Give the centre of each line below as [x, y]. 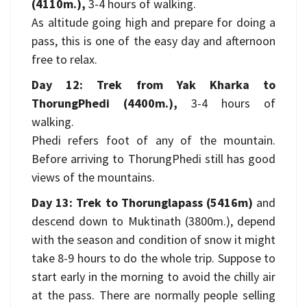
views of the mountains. [93, 177]
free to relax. [64, 59]
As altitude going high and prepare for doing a [153, 22]
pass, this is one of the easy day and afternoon [153, 41]
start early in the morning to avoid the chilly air [153, 277]
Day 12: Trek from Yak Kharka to [153, 85]
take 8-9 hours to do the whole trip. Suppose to [153, 258]
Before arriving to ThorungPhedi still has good [153, 159]
